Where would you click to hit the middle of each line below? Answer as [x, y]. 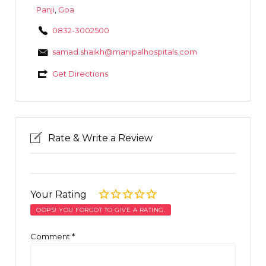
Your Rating [60, 194]
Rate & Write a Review [100, 138]
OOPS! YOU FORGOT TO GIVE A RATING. [101, 210]
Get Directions [80, 73]
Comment [51, 236]
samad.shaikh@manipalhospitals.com [124, 52]
